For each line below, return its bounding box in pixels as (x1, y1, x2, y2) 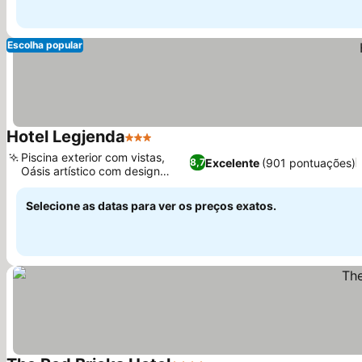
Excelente (204, 155, 259, 170)
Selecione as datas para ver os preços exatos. (26, 199, 276, 213)
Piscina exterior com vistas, (21, 150, 165, 164)
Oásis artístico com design (21, 164, 160, 178)
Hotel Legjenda (6, 127, 125, 146)
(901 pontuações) (261, 155, 356, 170)
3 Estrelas (124, 137, 185, 154)
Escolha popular (7, 39, 82, 51)
